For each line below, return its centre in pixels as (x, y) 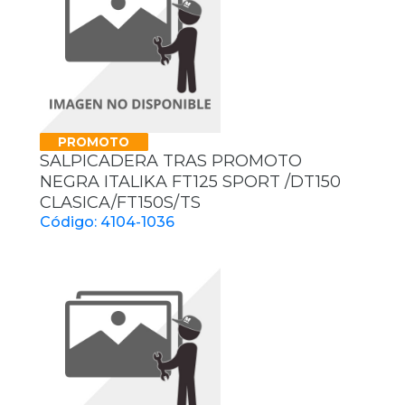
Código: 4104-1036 (107, 222)
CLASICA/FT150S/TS (120, 203)
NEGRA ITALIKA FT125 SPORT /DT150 (190, 182)
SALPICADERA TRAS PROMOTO (171, 161)
